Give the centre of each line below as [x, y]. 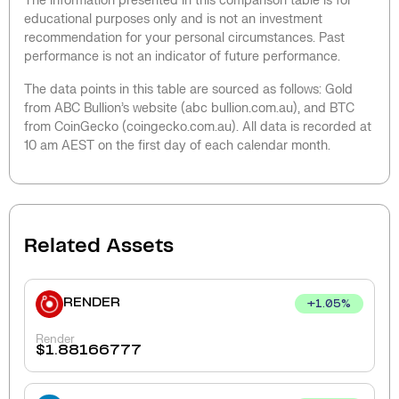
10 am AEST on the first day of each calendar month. [177, 145]
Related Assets [99, 246]
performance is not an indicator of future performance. [182, 56]
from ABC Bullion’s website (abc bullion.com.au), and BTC [189, 108]
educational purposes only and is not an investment [173, 19]
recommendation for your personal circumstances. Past [184, 37]
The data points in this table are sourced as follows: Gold [188, 89]
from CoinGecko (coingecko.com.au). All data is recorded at [198, 126]
